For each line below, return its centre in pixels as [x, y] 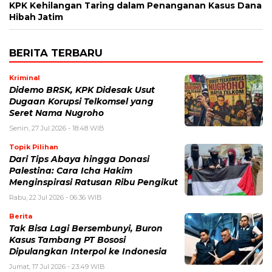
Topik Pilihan [34, 147]
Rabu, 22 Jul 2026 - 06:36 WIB [56, 198]
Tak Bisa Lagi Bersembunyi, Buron [86, 229]
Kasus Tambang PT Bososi [67, 240]
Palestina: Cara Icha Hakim [71, 171]
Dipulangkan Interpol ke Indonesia [88, 252]
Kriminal [25, 78]
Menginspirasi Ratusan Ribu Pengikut [93, 182]
